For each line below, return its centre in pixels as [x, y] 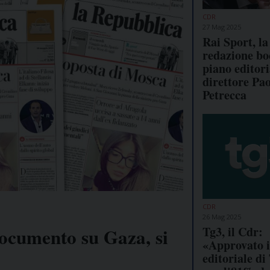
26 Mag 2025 [222, 216]
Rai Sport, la [235, 42]
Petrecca [224, 95]
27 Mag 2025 [222, 27]
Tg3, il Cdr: [233, 231]
